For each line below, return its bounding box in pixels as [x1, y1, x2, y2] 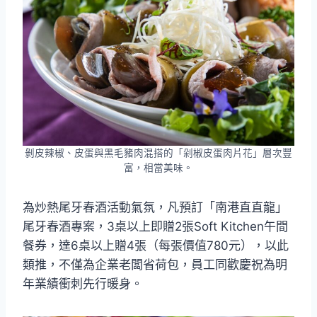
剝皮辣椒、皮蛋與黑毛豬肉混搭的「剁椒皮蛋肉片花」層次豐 [25, 146, 292, 158]
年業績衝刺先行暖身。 [23, 276, 143, 291]
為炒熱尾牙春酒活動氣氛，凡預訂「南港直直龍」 [23, 200, 287, 214]
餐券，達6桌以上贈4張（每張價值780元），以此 [23, 238, 289, 253]
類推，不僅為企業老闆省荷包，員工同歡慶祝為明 [23, 257, 287, 272]
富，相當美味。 [124, 161, 193, 173]
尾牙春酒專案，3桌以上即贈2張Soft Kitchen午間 [23, 219, 288, 234]
